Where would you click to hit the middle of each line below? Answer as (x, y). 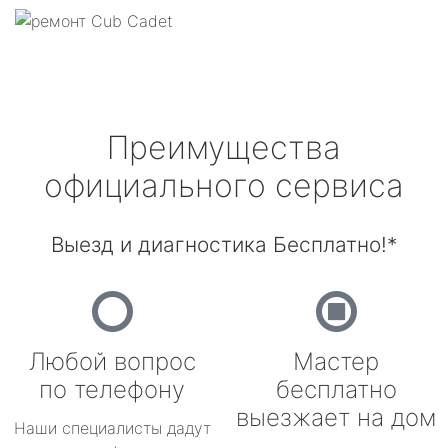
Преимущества (224, 147)
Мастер (336, 361)
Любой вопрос (112, 361)
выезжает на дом (336, 417)
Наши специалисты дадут (112, 428)
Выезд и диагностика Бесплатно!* (224, 244)
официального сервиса (224, 185)
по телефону (112, 389)
